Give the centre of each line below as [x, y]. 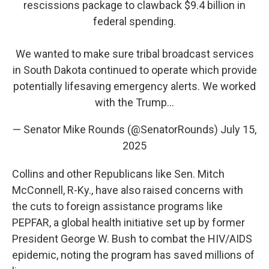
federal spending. [134, 21]
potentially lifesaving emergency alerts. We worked [134, 86]
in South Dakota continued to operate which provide [134, 70]
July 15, [238, 129]
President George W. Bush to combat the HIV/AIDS [132, 239]
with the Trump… [134, 102]
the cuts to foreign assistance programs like [117, 206]
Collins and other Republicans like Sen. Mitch [118, 174]
